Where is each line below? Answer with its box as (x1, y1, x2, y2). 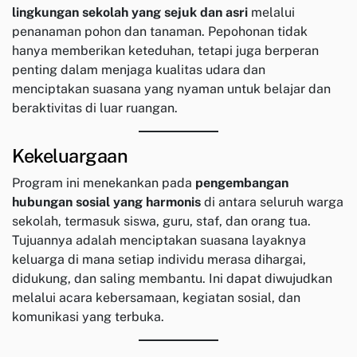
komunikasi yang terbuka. (12, 309, 164, 325)
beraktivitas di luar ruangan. (12, 100, 178, 116)
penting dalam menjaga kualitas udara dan (12, 62, 265, 78)
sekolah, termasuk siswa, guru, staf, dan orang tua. (12, 214, 311, 229)
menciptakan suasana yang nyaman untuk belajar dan (12, 81, 331, 97)
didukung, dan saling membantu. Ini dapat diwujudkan (12, 271, 332, 287)
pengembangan (195, 175, 288, 191)
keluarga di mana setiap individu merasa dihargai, (12, 252, 306, 268)
